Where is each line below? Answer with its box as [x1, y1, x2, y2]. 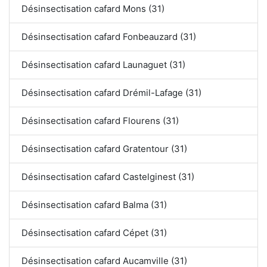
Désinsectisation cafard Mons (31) [21, 2, 164, 14]
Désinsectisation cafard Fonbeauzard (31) [21, 30, 196, 42]
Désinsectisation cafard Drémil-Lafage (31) [21, 86, 201, 98]
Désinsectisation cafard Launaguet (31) [21, 58, 185, 70]
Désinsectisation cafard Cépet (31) [21, 226, 167, 238]
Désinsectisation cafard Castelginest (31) [21, 170, 194, 182]
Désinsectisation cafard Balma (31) [21, 198, 167, 210]
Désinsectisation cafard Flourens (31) [21, 114, 179, 126]
